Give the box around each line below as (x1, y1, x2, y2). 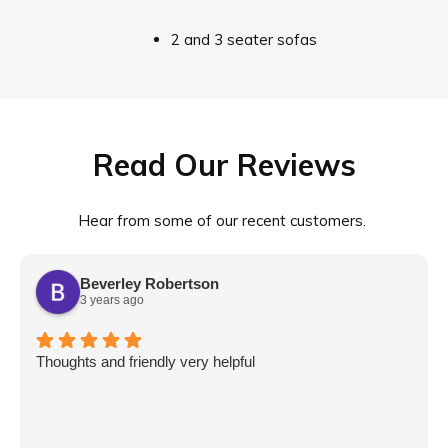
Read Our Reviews (92, 145, 356, 184)
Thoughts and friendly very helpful (36, 352, 255, 370)
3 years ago (80, 293, 144, 308)
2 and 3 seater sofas (171, 29, 317, 49)
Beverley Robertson (80, 275, 219, 293)
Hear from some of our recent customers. (78, 210, 370, 230)
